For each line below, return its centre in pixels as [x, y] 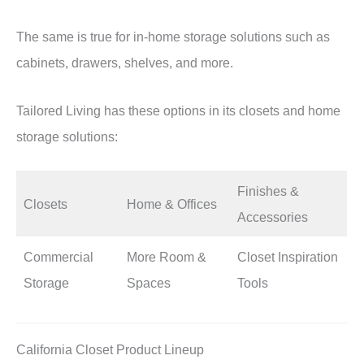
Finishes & [269, 191]
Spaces [149, 282]
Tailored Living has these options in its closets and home [178, 110]
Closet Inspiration [288, 256]
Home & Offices [172, 204]
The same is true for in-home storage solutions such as [173, 37]
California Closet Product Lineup [110, 350]
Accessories [273, 217]
